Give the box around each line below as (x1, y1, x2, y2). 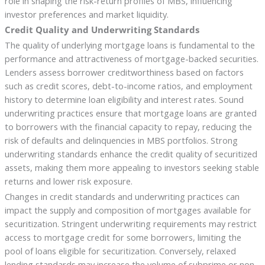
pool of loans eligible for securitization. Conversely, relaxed (4, 245, 236, 257)
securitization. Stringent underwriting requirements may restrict (4, 218, 257, 230)
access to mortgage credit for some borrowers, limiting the (4, 231, 241, 244)
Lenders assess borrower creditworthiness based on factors (4, 66, 244, 79)
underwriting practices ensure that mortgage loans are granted (4, 107, 257, 119)
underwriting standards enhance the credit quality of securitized (4, 148, 257, 160)
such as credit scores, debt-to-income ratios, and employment (4, 80, 253, 92)
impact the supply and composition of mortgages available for (4, 204, 251, 216)
